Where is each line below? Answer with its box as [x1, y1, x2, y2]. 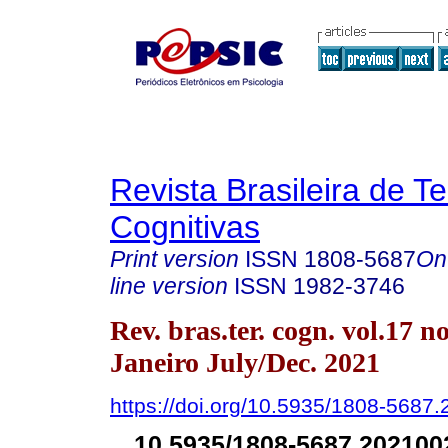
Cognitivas [110, 209, 260, 245]
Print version [110, 246, 239, 272]
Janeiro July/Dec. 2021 [110, 346, 380, 378]
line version [110, 273, 228, 299]
